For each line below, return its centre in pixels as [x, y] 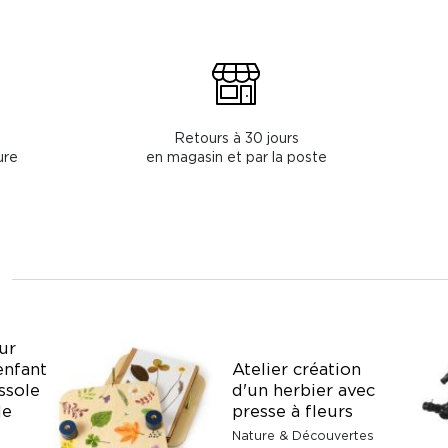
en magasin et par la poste [236, 156]
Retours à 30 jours [236, 137]
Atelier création [296, 368]
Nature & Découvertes [303, 435]
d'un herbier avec [303, 389]
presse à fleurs [292, 410]
